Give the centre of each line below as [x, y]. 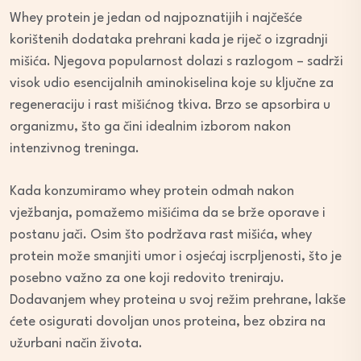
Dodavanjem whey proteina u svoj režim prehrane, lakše [178, 300]
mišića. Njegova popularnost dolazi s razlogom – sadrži [176, 61]
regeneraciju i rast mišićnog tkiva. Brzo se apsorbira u [170, 105]
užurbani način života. [76, 343]
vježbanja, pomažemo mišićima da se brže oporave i [168, 213]
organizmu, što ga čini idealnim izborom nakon [150, 127]
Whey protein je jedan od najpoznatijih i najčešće [156, 18]
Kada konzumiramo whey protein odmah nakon [152, 191]
